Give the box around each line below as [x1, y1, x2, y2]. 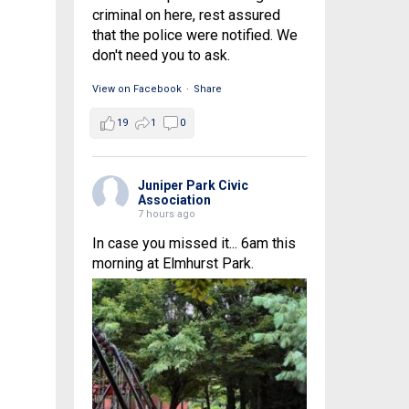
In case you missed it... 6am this [91, 235, 296, 252]
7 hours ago [137, 208, 195, 220]
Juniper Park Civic [137, 178, 248, 193]
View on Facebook [91, 83, 182, 95]
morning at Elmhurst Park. [91, 255, 254, 272]
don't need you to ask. [91, 47, 230, 64]
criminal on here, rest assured [91, 6, 280, 24]
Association [137, 193, 211, 207]
